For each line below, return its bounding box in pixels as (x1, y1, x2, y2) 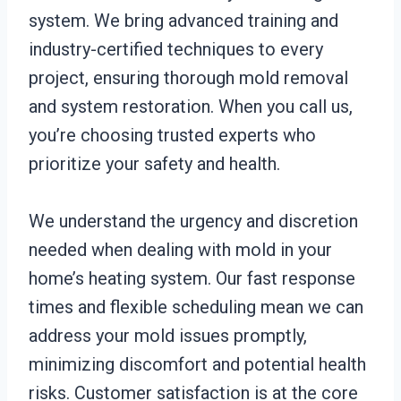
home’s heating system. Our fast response (29, 268, 355, 289)
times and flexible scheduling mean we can (29, 296, 363, 318)
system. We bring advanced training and (29, 10, 338, 31)
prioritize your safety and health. (29, 153, 280, 175)
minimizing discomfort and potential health (29, 354, 366, 375)
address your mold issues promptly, (29, 325, 307, 346)
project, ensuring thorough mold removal (29, 67, 348, 89)
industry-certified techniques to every (29, 38, 323, 60)
